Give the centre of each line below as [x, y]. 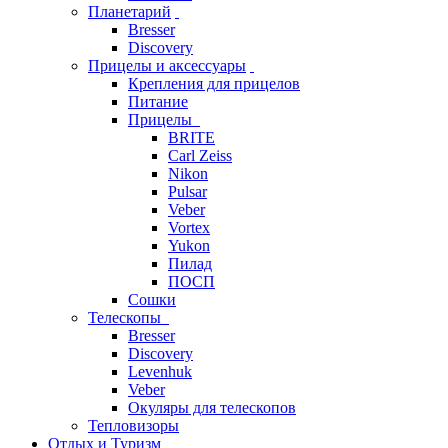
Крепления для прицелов [214, 84]
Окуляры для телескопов [212, 408]
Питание [158, 102]
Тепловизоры [133, 426]
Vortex [189, 228]
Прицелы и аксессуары [167, 66]
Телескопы [126, 318]
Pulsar [187, 192]
